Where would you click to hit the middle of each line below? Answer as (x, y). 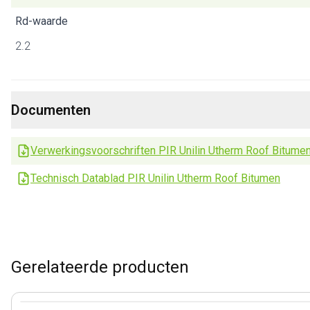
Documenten (51, 110)
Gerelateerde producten (100, 267)
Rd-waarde (42, 21)
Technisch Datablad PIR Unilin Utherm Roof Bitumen (155, 178)
